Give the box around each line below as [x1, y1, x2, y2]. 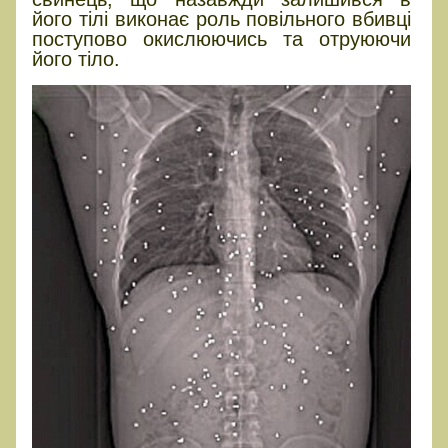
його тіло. [32, 47, 120, 70]
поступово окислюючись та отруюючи [32, 27, 412, 50]
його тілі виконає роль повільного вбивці [32, 7, 412, 30]
